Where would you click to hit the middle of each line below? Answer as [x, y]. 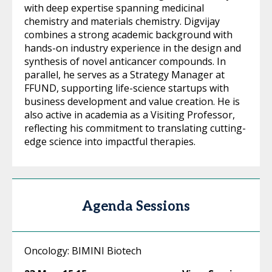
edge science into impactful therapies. [110, 141]
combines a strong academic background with [128, 35]
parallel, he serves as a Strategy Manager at [124, 75]
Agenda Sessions [136, 206]
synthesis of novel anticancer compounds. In [125, 61]
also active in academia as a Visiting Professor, [130, 115]
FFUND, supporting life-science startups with [127, 88]
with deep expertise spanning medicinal [114, 8]
